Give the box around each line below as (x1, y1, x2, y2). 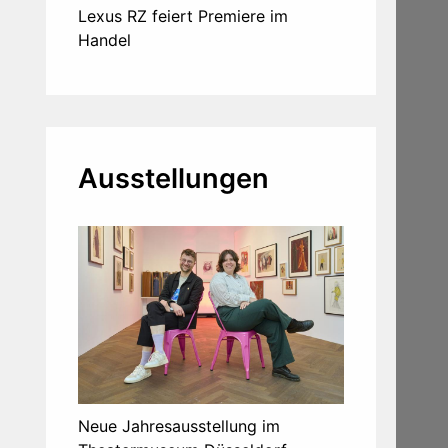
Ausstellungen (78, 162, 269, 196)
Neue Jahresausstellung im (78, 415, 280, 436)
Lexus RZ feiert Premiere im (78, 6, 288, 27)
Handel (78, 30, 131, 51)
